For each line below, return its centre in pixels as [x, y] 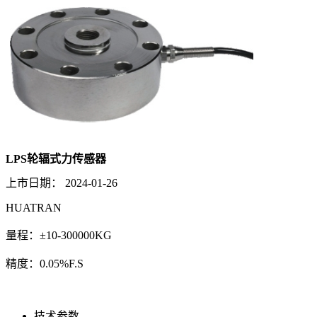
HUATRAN [34, 208]
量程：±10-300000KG [59, 236]
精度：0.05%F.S [45, 264]
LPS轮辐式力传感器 [56, 158]
